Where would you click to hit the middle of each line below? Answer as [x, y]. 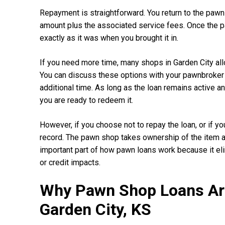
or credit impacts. [70, 162]
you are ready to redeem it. [86, 100]
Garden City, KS [95, 209]
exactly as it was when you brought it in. [109, 38]
